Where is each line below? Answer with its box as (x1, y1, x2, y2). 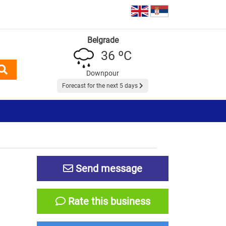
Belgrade (87, 35, 119, 45)
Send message (73, 162, 142, 175)
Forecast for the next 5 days (62, 82, 139, 89)
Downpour (86, 69, 119, 77)
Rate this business (65, 195, 150, 207)
